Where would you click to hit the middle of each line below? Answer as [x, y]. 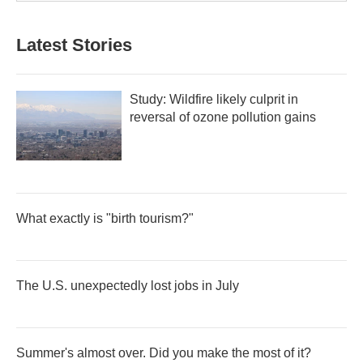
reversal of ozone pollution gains [223, 117]
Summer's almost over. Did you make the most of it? [164, 352]
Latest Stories [74, 45]
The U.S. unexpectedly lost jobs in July [128, 285]
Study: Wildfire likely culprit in [214, 99]
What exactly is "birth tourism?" [105, 218]
